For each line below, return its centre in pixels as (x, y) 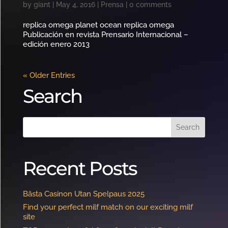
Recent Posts (80, 168)
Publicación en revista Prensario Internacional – (105, 34)
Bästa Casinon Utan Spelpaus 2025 (83, 194)
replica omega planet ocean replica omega (98, 25)
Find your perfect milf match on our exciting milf (108, 207)
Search (52, 96)
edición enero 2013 (56, 44)
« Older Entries (49, 75)
